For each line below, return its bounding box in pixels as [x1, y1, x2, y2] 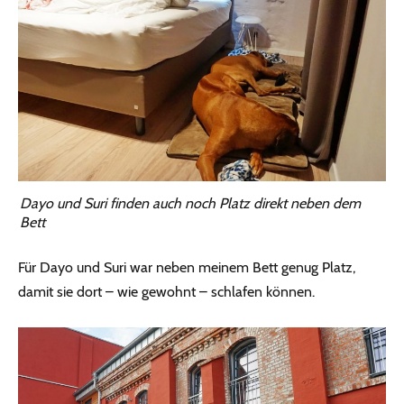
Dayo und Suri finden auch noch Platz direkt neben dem [20, 194, 361, 212]
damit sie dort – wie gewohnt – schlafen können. [18, 282, 315, 300]
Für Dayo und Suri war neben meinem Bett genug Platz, [18, 258, 355, 276]
